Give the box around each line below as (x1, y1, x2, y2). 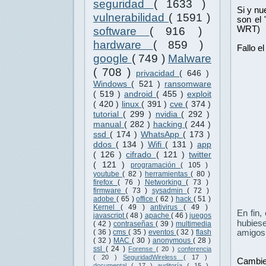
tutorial (93, 109, 123, 119)
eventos (148, 228, 176, 237)
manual (93, 119, 124, 129)
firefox (93, 178, 118, 187)
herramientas (145, 170, 191, 179)
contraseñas (113, 220, 156, 229)
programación (130, 161, 181, 170)
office (136, 195, 156, 204)
